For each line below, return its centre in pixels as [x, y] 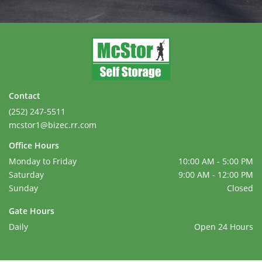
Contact [25, 95]
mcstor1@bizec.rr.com [53, 125]
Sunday [23, 188]
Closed [240, 188]
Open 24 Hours [224, 226]
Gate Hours [32, 211]
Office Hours [34, 145]
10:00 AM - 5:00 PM [216, 161]
